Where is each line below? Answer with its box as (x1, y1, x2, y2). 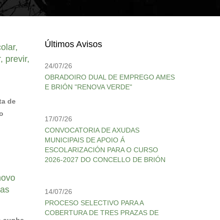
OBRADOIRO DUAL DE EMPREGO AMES (45, 73, 175, 81)
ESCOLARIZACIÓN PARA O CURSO (45, 146, 158, 154)
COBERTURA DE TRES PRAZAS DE (45, 209, 159, 217)
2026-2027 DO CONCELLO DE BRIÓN (45, 156, 165, 164)
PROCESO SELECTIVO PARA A (45, 199, 143, 207)
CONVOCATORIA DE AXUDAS (45, 126, 139, 134)
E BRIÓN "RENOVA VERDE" (45, 83, 132, 91)
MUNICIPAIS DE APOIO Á (45, 136, 125, 144)
